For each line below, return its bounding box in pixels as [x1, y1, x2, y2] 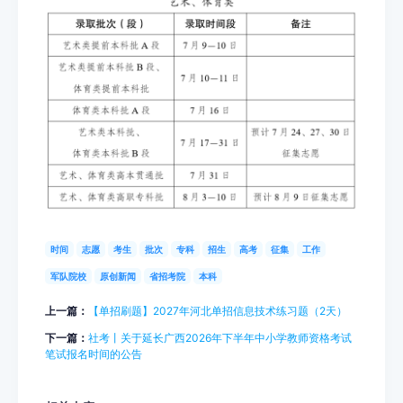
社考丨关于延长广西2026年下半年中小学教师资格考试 [88, 330, 352, 345]
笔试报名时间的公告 [45, 346, 142, 361]
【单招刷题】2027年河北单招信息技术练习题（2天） [88, 303, 347, 318]
